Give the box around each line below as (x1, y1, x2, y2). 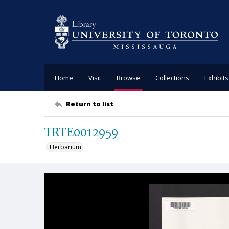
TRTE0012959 (44, 124, 119, 143)
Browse (117, 73, 140, 82)
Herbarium (50, 143, 81, 151)
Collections (155, 73, 189, 82)
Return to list (66, 99, 113, 108)
